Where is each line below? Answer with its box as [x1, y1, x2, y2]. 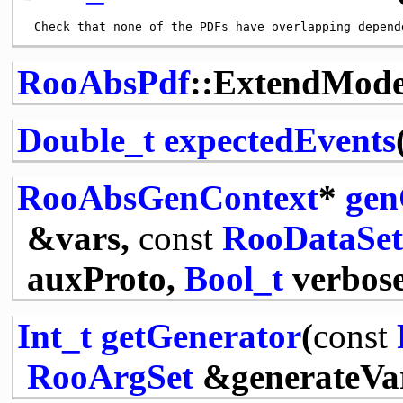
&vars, [26, 218, 139, 257]
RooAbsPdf [16, 62, 190, 102]
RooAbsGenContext [16, 177, 318, 217]
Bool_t [184, 258, 283, 298]
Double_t [16, 120, 155, 159]
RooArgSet [26, 356, 193, 396]
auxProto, [26, 258, 184, 298]
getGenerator [100, 316, 301, 355]
